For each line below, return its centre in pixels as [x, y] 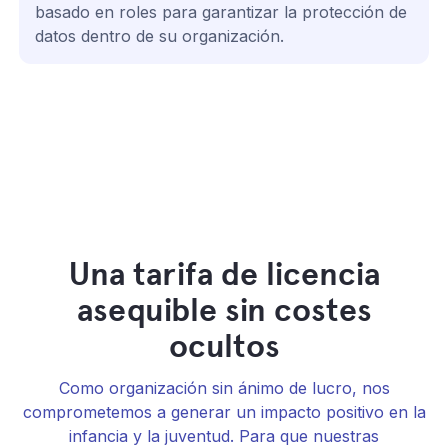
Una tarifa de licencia [224, 273]
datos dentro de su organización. [160, 35]
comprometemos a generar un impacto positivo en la [224, 411]
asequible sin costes [224, 309]
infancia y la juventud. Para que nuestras [224, 435]
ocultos [224, 345]
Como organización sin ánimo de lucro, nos [224, 387]
